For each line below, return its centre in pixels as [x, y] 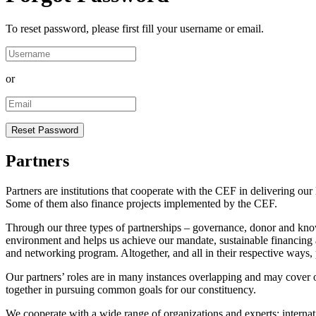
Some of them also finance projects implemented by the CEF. [141, 204]
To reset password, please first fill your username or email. [135, 29]
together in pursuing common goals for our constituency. [131, 290]
